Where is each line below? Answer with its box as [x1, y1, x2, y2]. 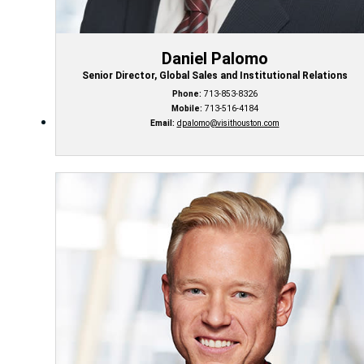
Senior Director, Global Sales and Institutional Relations [81, 70, 348, 82]
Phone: [171, 89, 201, 100]
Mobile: [171, 103, 202, 115]
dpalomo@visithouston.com [176, 118, 279, 129]
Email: [149, 118, 175, 129]
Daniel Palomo [161, 49, 268, 69]
